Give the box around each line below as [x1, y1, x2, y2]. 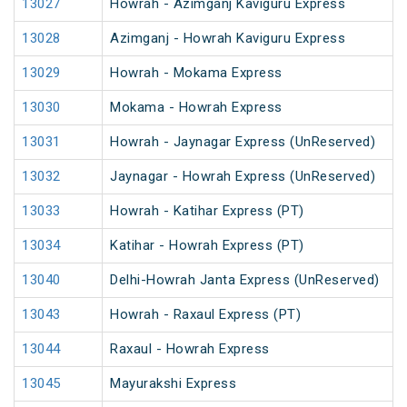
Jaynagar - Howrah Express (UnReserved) [110, 168, 375, 185]
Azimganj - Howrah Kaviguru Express [110, 30, 345, 47]
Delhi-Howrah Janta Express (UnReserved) [110, 272, 380, 289]
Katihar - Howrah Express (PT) [110, 237, 304, 254]
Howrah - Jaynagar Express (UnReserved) [110, 134, 375, 151]
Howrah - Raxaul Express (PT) [110, 306, 301, 323]
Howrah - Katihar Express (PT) [110, 203, 304, 220]
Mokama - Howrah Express [110, 99, 283, 116]
